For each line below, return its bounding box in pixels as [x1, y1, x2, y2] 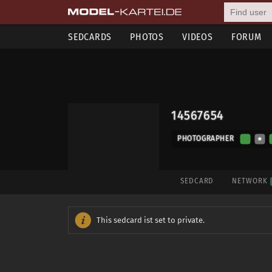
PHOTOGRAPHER [177, 134, 234, 143]
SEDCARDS [68, 31, 112, 42]
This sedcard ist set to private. [97, 216, 205, 225]
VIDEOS [182, 31, 213, 42]
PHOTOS [130, 31, 164, 42]
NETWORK [232, 176, 270, 185]
